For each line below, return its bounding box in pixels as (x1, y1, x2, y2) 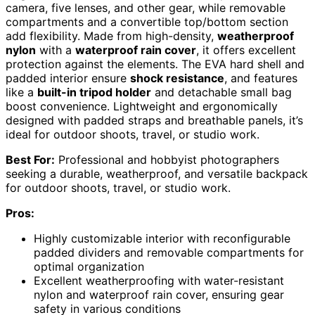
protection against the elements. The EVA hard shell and (6, 57, 304, 72)
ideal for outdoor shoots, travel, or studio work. (6, 127, 259, 142)
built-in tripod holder (37, 85, 151, 100)
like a (6, 85, 37, 100)
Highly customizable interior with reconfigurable (34, 231, 290, 246)
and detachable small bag (151, 85, 292, 100)
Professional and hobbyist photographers (55, 153, 279, 167)
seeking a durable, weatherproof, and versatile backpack (6, 167, 308, 181)
